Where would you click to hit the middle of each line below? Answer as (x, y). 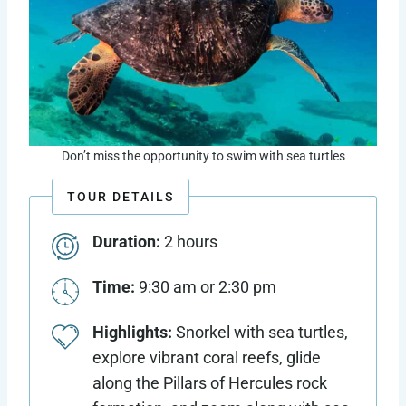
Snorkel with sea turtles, (260, 333)
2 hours (191, 242)
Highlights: (132, 333)
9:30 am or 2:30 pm (206, 287)
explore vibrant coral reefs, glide (207, 358)
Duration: (128, 242)
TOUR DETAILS (121, 197)
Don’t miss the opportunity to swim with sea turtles (203, 157)
